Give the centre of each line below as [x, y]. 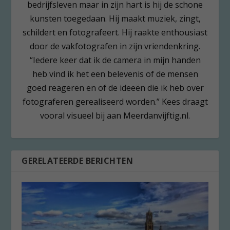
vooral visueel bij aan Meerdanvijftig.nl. [115, 115]
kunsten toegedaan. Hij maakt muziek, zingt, [115, 18]
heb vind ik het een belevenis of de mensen [115, 74]
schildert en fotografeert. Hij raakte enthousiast [115, 32]
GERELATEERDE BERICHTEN [78, 160]
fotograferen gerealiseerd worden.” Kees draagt [115, 101]
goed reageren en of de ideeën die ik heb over [115, 88]
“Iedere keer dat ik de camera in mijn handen [115, 60]
